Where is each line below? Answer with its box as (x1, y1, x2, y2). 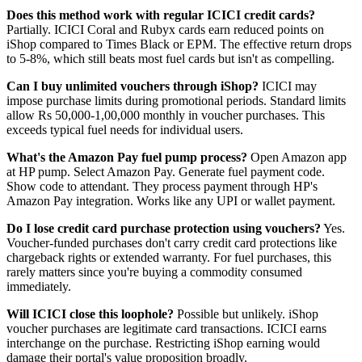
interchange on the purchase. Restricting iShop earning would (6, 335, 320, 350)
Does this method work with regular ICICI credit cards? (6, 7, 315, 22)
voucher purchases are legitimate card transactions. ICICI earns (6, 321, 326, 335)
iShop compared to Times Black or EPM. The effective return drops (6, 36, 351, 51)
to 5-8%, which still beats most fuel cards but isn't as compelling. (6, 51, 335, 65)
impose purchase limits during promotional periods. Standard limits (6, 93, 346, 107)
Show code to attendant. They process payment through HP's (6, 179, 318, 193)
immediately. (6, 279, 71, 293)
